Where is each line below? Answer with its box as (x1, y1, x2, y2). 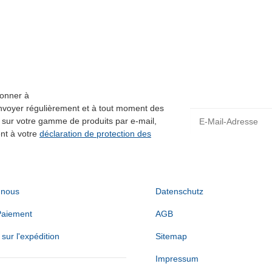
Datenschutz (155, 186, 203, 197)
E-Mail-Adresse (189, 109, 248, 119)
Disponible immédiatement (87, 58, 180, 68)
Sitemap (155, 231, 187, 242)
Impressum (155, 254, 199, 264)
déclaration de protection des (39, 129, 151, 139)
